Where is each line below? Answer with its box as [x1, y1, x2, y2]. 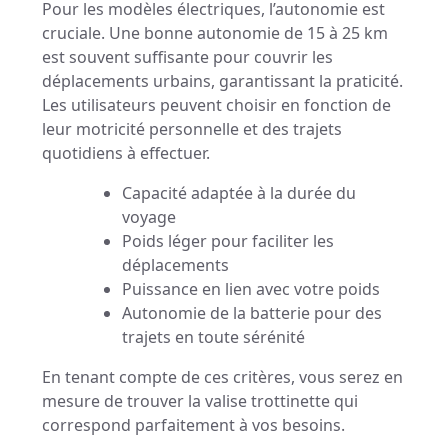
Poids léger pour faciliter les [122, 230, 334, 253]
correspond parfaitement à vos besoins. [42, 414, 345, 437]
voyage [122, 206, 176, 229]
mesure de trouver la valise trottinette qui [42, 390, 358, 413]
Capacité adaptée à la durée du [122, 182, 356, 205]
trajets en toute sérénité [122, 326, 305, 349]
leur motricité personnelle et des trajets [42, 118, 342, 141]
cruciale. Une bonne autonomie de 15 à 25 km [42, 22, 388, 45]
